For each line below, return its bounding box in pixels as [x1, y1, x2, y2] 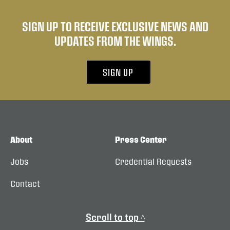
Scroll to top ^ [85, 212, 145, 222]
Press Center [115, 135, 167, 144]
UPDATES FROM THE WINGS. [54, 33, 176, 48]
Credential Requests [115, 157, 191, 166]
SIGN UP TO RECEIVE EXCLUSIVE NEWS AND [22, 19, 208, 33]
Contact [10, 179, 40, 188]
